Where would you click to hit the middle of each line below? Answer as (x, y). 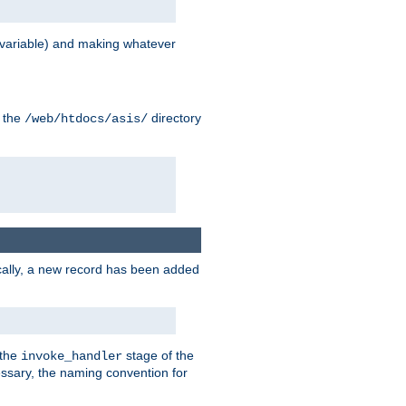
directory (174, 118)
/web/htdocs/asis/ (86, 119)
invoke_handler (72, 356)
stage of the (158, 355)
